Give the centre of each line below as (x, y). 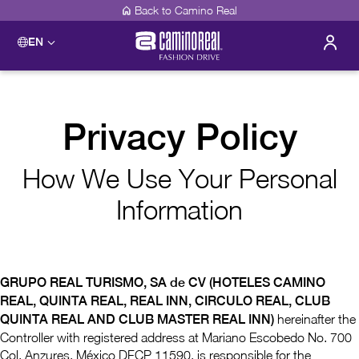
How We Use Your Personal (179, 178)
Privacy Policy (179, 137)
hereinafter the (315, 319)
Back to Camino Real (186, 10)
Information (179, 210)
